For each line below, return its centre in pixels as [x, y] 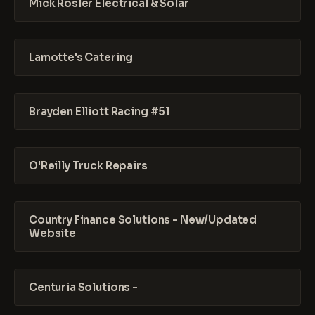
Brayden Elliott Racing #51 [100, 111]
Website [52, 233]
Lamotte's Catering [81, 57]
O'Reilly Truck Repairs [88, 166]
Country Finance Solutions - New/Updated [143, 220]
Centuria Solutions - [83, 287]
